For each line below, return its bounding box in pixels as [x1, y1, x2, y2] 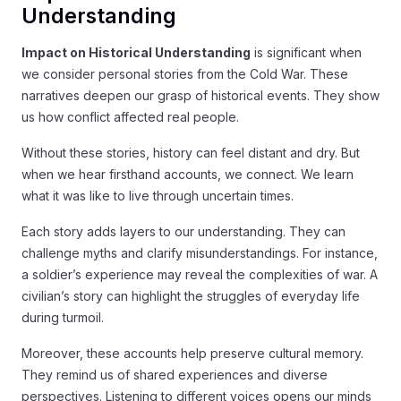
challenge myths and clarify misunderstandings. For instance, [21, 244, 378, 260]
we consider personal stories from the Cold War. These [21, 65, 348, 81]
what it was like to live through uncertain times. [21, 187, 294, 203]
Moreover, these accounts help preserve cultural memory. [21, 345, 363, 361]
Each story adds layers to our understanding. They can [21, 223, 346, 239]
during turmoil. [21, 309, 104, 325]
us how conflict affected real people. [21, 108, 239, 124]
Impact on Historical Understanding [21, 44, 251, 60]
